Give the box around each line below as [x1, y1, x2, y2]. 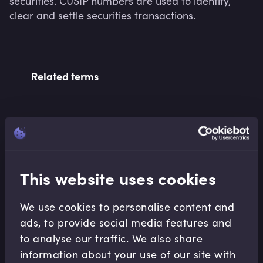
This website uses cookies [19, 166, 216, 189]
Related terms [31, 69, 99, 83]
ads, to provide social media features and [19, 215, 232, 230]
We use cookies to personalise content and [19, 199, 235, 214]
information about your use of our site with [19, 247, 236, 261]
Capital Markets [50, 239, 114, 251]
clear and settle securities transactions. [9, 8, 195, 22]
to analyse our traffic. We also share [19, 231, 203, 245]
